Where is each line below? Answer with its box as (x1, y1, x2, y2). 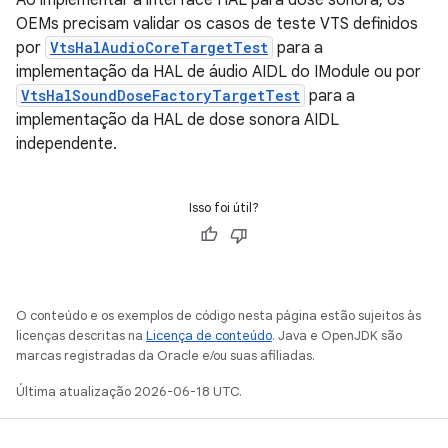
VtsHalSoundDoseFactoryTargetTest (21, 85, 300, 105)
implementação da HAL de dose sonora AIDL (16, 109, 339, 130)
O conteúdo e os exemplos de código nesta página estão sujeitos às (16, 306, 421, 324)
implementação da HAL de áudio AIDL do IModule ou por (16, 61, 421, 82)
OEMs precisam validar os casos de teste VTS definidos (16, 13, 418, 34)
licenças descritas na (16, 326, 146, 344)
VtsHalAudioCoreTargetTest (50, 37, 268, 57)
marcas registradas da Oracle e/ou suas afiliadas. (16, 346, 315, 364)
